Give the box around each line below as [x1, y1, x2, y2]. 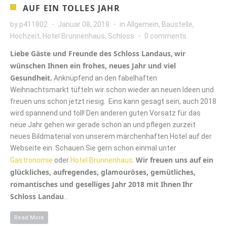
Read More [14, 214, 44, 221]
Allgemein [127, 20, 159, 28]
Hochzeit [10, 31, 40, 40]
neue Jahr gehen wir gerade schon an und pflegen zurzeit [10, 120, 196, 129]
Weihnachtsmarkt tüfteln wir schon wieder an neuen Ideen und [10, 85, 214, 94]
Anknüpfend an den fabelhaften [52, 73, 157, 82]
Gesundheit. [10, 72, 52, 83]
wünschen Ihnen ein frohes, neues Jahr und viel [10, 60, 176, 70]
